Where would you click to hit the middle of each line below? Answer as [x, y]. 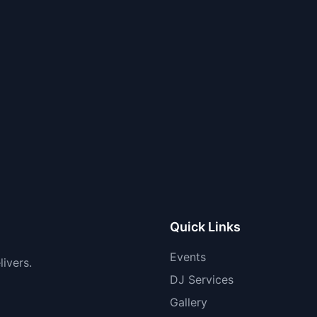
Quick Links [205, 227]
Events [188, 257]
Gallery [189, 302]
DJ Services [202, 279]
